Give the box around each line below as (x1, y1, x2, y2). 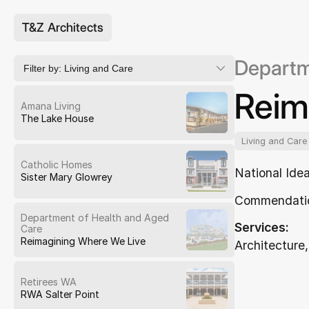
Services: (235, 219, 289, 235)
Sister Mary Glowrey (21, 171, 112, 183)
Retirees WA (21, 276, 77, 288)
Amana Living (21, 100, 81, 112)
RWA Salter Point (21, 288, 99, 301)
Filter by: (23, 63, 65, 74)
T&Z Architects (22, 20, 103, 34)
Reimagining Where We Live (21, 235, 146, 248)
